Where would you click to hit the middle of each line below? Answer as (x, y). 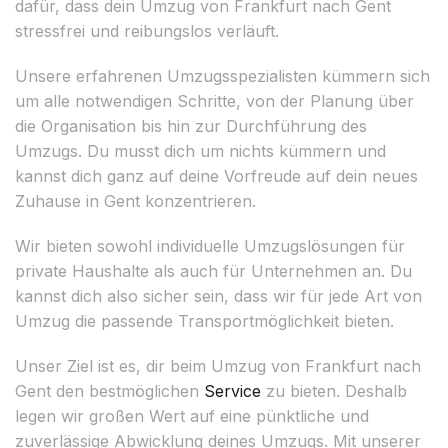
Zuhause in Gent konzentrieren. (135, 200)
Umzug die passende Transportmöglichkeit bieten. (204, 320)
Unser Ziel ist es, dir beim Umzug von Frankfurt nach (218, 365)
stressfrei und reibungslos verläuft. (147, 30)
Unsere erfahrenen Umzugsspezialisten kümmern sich (222, 75)
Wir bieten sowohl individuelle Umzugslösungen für (210, 245)
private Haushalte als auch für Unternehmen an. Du (213, 270)
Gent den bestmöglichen (109, 390)
